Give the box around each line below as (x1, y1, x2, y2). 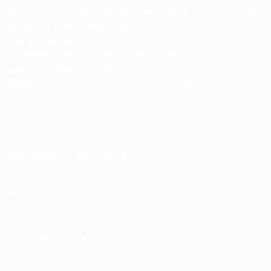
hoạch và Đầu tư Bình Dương (9, 18, 141, 31)
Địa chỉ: (9, 33, 44, 46)
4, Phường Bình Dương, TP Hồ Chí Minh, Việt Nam (9, 48, 236, 61)
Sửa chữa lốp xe (9, 186, 83, 198)
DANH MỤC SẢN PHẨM (9, 149, 127, 162)
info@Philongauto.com (38, 64, 144, 76)
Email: (9, 64, 38, 76)
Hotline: (9, 79, 46, 91)
